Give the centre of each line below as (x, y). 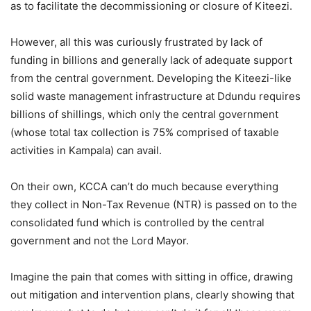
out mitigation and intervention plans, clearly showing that (152, 295)
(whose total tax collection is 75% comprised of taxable (145, 133)
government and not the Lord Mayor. (100, 241)
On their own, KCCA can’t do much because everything (144, 187)
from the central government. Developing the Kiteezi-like (151, 78)
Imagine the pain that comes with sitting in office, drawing (152, 277)
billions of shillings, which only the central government (144, 115)
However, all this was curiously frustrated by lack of (136, 42)
